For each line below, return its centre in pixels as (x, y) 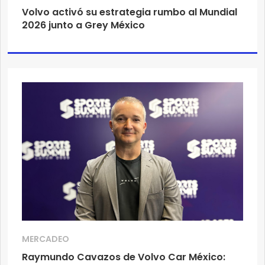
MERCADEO (46, 239)
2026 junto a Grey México (83, 25)
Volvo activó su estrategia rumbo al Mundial (130, 12)
